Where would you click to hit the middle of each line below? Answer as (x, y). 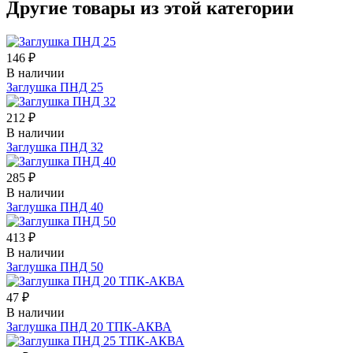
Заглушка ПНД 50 (55, 266)
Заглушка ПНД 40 (55, 206)
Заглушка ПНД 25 (55, 87)
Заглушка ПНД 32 (55, 147)
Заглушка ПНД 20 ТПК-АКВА (89, 326)
